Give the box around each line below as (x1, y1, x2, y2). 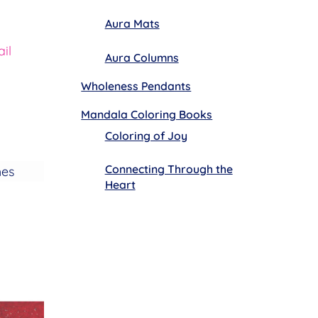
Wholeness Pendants (81, 79, 192, 94)
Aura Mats (104, 16, 160, 31)
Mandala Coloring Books (81, 106, 213, 121)
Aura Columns (104, 50, 179, 65)
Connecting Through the (104, 161, 233, 176)
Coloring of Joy (104, 128, 187, 143)
